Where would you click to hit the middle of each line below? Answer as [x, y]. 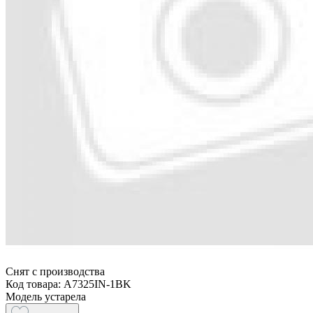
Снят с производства [55, 271]
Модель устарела [46, 296]
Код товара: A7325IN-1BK [68, 284]
